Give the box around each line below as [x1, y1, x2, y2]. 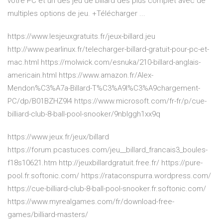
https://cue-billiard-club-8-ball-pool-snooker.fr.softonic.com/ [7, 184, 206, 194]
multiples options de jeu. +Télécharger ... [7, 9, 145, 18]
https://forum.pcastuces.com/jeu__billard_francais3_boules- [7, 145, 208, 155]
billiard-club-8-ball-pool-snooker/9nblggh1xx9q [7, 110, 160, 119]
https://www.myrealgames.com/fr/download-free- [7, 197, 174, 207]
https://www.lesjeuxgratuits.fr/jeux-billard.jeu [7, 32, 155, 41]
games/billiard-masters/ [7, 210, 88, 220]
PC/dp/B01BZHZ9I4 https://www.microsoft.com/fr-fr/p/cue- [7, 97, 207, 106]
